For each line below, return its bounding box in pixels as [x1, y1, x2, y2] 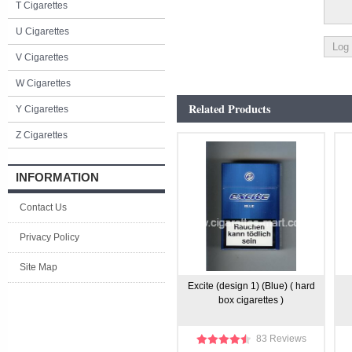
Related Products [189, 101, 271, 117]
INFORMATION [16, 170, 99, 184]
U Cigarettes [16, 26, 69, 37]
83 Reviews [255, 333, 306, 344]
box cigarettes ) [218, 295, 284, 306]
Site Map [20, 262, 57, 273]
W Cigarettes [16, 78, 71, 89]
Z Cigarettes [16, 130, 68, 141]
